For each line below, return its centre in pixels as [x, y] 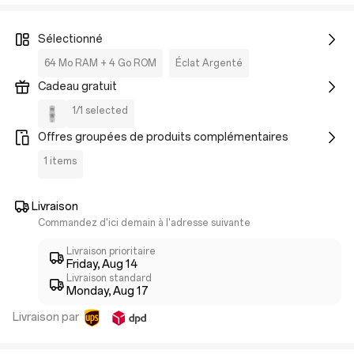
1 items [60, 161]
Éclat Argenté [209, 63]
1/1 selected [100, 111]
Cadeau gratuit [77, 87]
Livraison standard [109, 278]
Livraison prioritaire [111, 251]
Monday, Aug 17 [107, 291]
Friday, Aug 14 [102, 264]
